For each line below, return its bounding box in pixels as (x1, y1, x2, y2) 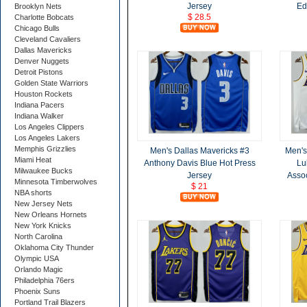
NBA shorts (14, 188, 52, 197)
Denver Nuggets (14, 57, 69, 65)
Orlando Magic (14, 265, 63, 273)
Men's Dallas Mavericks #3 (149, 146, 249, 156)
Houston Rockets (14, 90, 73, 98)
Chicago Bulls (14, 24, 60, 32)
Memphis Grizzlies (14, 145, 76, 153)
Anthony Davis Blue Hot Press (143, 158, 256, 168)
